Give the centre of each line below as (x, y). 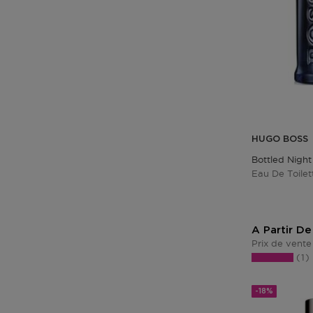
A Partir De (282, 231)
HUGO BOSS (280, 140)
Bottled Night (282, 160)
